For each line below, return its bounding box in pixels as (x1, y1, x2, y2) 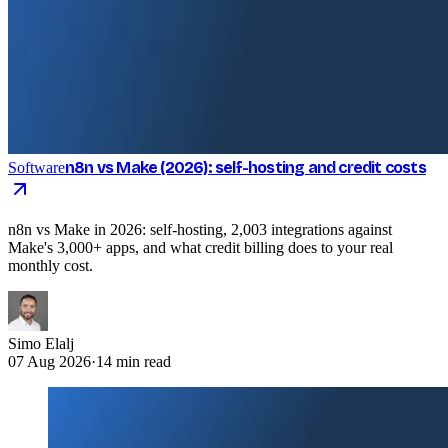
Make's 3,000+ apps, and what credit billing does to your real (8, 238, 393, 256)
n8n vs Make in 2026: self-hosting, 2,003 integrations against (8, 220, 392, 238)
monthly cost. (8, 256, 93, 274)
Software (8, 158, 65, 176)
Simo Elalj (8, 334, 74, 352)
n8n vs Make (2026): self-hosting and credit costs (65, 157, 426, 177)
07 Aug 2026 (8, 352, 91, 370)
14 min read (96, 352, 171, 370)
